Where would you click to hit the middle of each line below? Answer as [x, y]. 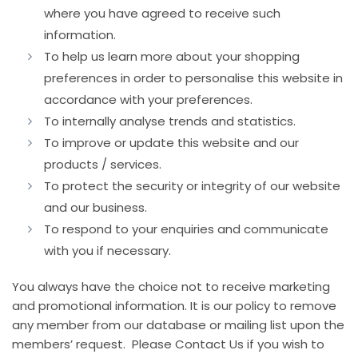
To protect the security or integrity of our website [192, 186]
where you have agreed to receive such [162, 14]
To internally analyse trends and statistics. [170, 121]
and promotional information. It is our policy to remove [174, 306]
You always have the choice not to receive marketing [171, 287]
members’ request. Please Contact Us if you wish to [168, 344]
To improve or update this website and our [171, 143]
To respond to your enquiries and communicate [186, 229]
